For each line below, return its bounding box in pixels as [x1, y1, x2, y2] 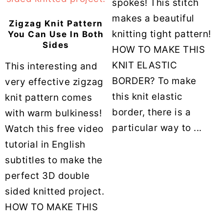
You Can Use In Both [8, 29, 104, 39]
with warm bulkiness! [5, 107, 102, 119]
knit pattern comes [5, 91, 92, 103]
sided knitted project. [5, 185, 104, 197]
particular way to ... [112, 122, 202, 133]
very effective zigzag [5, 76, 104, 88]
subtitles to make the [5, 154, 103, 166]
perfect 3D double [5, 170, 90, 181]
